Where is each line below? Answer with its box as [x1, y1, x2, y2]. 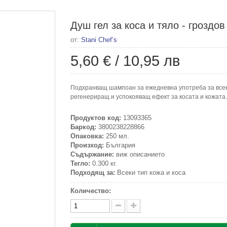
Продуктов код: [70, 114, 121, 122]
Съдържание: [70, 150, 114, 158]
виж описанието [114, 150, 165, 158]
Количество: [70, 187, 111, 195]
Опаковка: [70, 132, 104, 140]
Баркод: [70, 123, 96, 131]
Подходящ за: [70, 169, 115, 176]
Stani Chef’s [81, 36, 117, 44]
